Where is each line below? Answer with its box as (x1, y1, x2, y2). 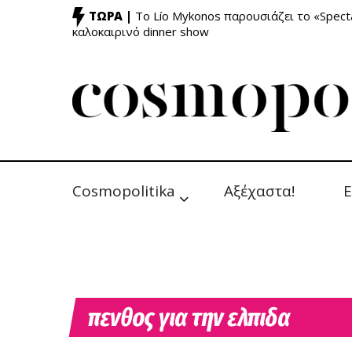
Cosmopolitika (72, 181, 175, 201)
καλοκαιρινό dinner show (72, 24, 209, 39)
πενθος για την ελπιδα (85, 302, 293, 332)
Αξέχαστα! (224, 181, 295, 201)
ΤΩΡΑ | (89, 8, 132, 24)
